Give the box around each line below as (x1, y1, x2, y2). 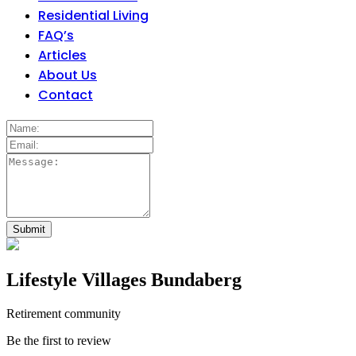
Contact (38, 86, 93, 104)
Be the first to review (6, 333, 111, 347)
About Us (38, 66, 97, 84)
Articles (38, 46, 87, 64)
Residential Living (38, 6, 149, 25)
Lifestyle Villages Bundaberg (6, 269, 242, 290)
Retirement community (6, 306, 121, 320)
